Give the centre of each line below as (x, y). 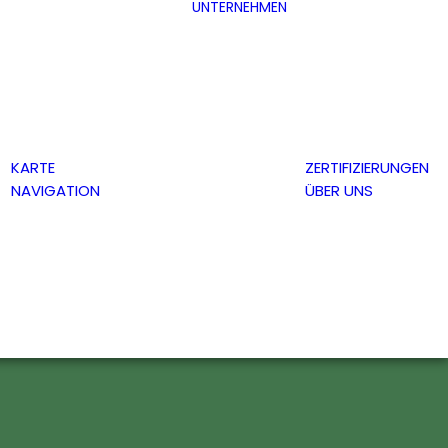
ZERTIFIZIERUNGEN (367, 167)
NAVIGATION (55, 190)
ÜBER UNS (339, 190)
